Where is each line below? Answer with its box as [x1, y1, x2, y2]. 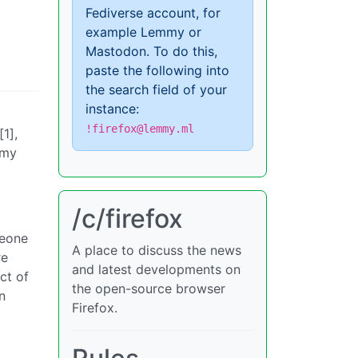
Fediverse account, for [86, 5, 221, 21]
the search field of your [86, 82, 227, 97]
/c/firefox [72, 203, 183, 234]
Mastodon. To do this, [86, 43, 217, 59]
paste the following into [86, 62, 229, 78]
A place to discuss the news [72, 242, 241, 258]
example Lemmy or [86, 24, 201, 40]
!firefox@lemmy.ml [86, 122, 194, 135]
